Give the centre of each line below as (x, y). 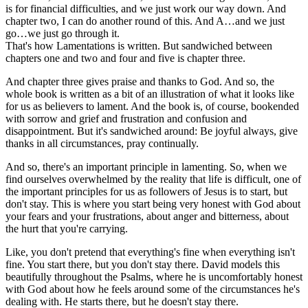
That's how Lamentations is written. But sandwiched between (139, 45)
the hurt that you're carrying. (67, 228)
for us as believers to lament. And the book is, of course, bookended (152, 106)
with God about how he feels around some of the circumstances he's (153, 289)
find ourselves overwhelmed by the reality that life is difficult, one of (153, 179)
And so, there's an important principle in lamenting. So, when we (146, 166)
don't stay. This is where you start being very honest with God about (153, 203)
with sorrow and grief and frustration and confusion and (126, 118)
